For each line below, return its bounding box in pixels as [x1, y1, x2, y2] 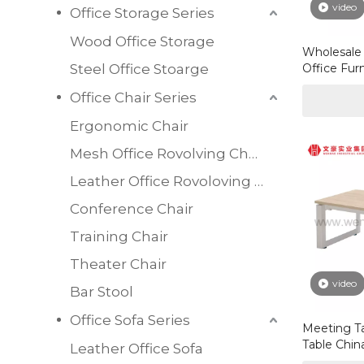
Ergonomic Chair [70, 117, 188, 134]
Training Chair [70, 227, 168, 245]
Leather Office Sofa [70, 340, 203, 357]
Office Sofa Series [70, 311, 190, 328]
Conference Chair [70, 200, 193, 217]
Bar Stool [70, 283, 133, 300]
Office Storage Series [70, 4, 214, 21]
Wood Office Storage [70, 32, 214, 50]
